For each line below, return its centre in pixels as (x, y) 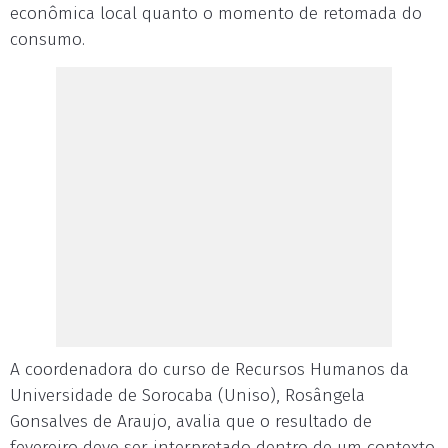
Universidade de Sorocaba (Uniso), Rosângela (187, 395)
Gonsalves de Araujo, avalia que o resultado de (191, 421)
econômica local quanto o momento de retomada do (216, 13)
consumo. (47, 39)
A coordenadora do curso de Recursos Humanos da (209, 369)
